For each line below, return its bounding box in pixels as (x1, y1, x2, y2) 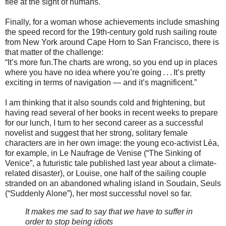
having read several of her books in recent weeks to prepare (5, 108, 218, 118)
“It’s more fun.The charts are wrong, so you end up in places (5, 58, 217, 67)
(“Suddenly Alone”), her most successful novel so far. (5, 189, 192, 198)
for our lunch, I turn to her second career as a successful (5, 119, 203, 128)
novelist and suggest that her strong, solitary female (5, 129, 188, 138)
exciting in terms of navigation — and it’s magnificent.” (5, 78, 197, 87)
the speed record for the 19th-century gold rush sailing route (5, 28, 217, 37)
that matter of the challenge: (5, 48, 105, 57)
